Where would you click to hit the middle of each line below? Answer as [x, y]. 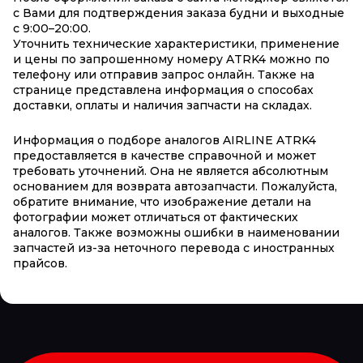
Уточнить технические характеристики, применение [176, 44]
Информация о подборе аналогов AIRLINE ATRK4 [164, 141]
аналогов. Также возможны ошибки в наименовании [176, 233]
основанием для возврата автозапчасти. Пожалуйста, [175, 187]
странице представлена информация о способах [163, 90]
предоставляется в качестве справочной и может [164, 156]
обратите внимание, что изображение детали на [162, 202]
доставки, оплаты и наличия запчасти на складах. [162, 106]
